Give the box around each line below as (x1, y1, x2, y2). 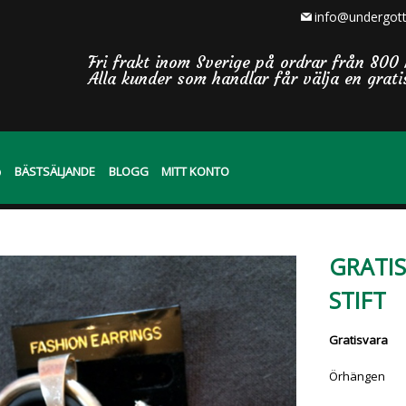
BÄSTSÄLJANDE (14, 163, 95, 179)
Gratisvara (329, 331, 389, 348)
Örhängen (329, 367, 386, 384)
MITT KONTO (161, 163, 230, 179)
